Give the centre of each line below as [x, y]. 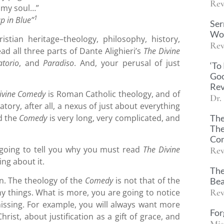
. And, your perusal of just [127, 63]
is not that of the [147, 181]
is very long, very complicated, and [114, 118]
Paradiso [59, 63]
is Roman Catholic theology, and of [113, 94]
